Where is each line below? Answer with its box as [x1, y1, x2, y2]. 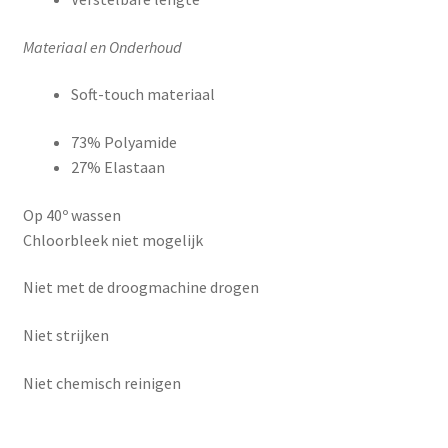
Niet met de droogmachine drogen [22, 277, 259, 298]
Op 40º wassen [22, 204, 121, 225]
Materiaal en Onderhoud [22, 36, 182, 57]
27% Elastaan [70, 157, 165, 178]
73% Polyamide [70, 132, 177, 153]
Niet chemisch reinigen [22, 372, 181, 393]
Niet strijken [22, 325, 109, 345]
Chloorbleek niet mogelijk [22, 229, 203, 250]
